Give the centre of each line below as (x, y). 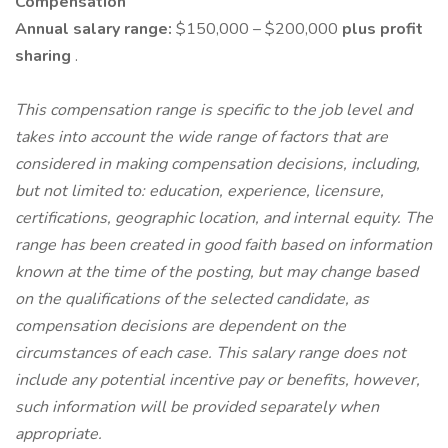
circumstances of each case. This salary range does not (210, 353)
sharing (45, 56)
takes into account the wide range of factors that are (201, 137)
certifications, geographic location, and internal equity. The (224, 218)
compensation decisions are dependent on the (180, 326)
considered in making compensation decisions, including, (217, 164)
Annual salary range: (95, 29)
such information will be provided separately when (197, 407)
